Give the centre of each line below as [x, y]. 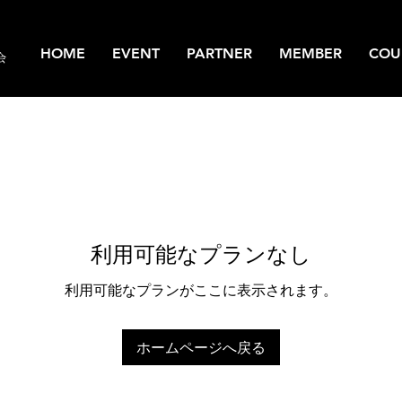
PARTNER [219, 53]
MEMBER [310, 53]
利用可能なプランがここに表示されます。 [201, 290]
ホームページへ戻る [201, 347]
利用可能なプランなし [201, 254]
